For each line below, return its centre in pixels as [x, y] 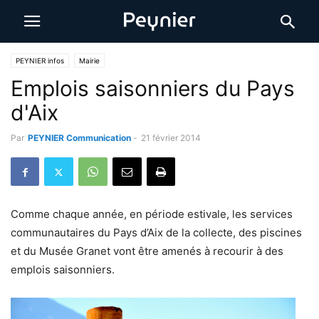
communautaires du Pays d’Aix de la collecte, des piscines [156, 232]
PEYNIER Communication [79, 138]
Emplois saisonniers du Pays [153, 88]
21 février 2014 [171, 138]
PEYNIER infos [40, 61]
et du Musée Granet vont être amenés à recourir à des [147, 251]
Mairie [89, 61]
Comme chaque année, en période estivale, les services [152, 214]
